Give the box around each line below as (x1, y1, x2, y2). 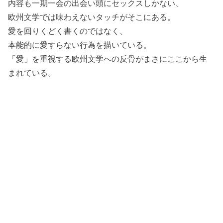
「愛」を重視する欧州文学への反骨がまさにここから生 (8, 54, 208, 63)
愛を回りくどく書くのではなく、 (8, 26, 128, 35)
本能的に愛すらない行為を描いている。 (8, 40, 152, 49)
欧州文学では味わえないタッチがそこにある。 (8, 12, 176, 21)
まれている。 (8, 68, 56, 77)
